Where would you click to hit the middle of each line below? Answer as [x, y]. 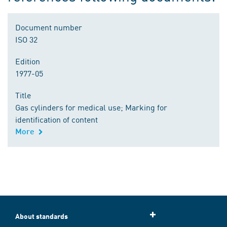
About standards [42, 216]
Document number [49, 27]
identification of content [56, 119]
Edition [28, 61]
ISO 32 [26, 39]
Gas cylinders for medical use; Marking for [91, 107]
